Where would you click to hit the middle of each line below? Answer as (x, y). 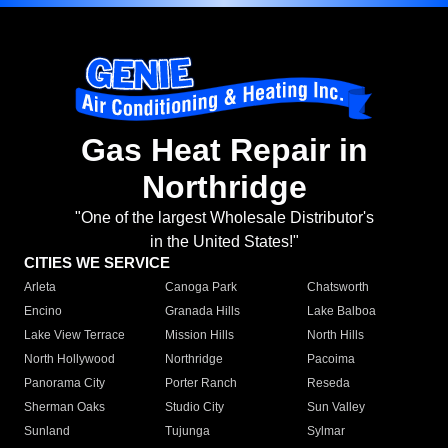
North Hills (335, 335)
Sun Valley (335, 407)
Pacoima (330, 359)
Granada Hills (203, 311)
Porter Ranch (201, 383)
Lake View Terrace (74, 335)
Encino (43, 311)
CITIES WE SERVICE (97, 263)
